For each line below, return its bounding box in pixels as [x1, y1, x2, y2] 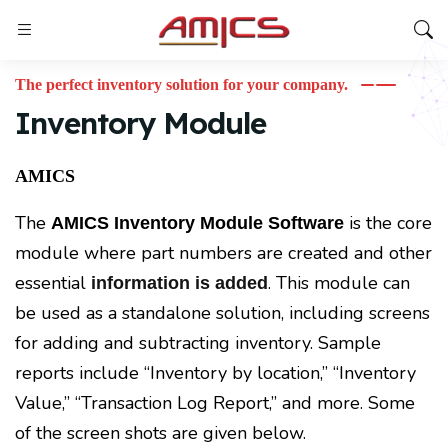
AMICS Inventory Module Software [51, 213, 344, 233]
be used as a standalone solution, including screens [15, 301, 430, 325]
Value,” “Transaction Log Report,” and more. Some [15, 391, 415, 415]
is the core [344, 211, 432, 235]
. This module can [268, 271, 410, 295]
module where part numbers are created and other [15, 241, 432, 265]
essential [15, 271, 91, 295]
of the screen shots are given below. [15, 421, 306, 445]
